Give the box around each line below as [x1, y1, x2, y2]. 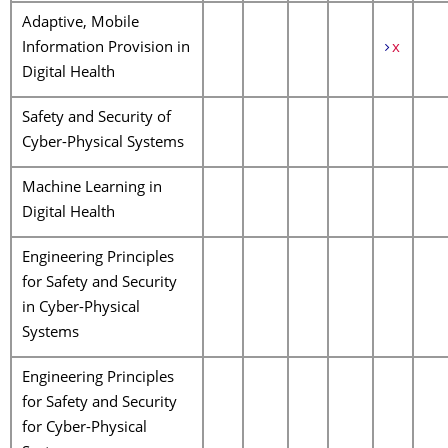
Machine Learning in [22, 181, 162, 196]
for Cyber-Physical [22, 421, 147, 436]
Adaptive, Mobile [22, 16, 139, 31]
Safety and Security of [22, 111, 171, 126]
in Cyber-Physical [22, 301, 140, 316]
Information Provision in [22, 41, 190, 56]
